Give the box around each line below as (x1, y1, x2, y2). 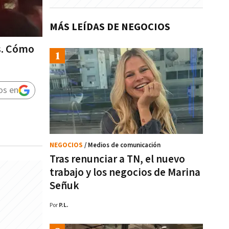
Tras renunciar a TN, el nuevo (50, 152, 185, 166)
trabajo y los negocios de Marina (50, 166, 200, 179)
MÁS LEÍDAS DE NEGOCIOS (50, 20, 170, 34)
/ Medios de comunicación (84, 141, 161, 150)
